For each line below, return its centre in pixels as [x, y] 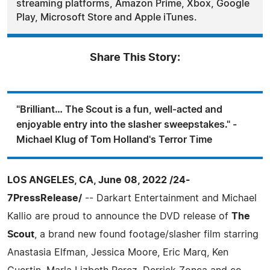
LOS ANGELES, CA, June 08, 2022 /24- [99, 180]
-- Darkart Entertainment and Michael [169, 198]
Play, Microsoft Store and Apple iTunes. [107, 17]
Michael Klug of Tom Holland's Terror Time [114, 140]
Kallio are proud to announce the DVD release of [119, 216]
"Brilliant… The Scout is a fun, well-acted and [119, 109]
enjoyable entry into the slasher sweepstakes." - [127, 124]
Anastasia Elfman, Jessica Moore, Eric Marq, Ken [118, 252]
